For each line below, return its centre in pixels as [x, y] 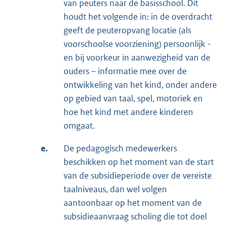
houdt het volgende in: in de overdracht [138, 17]
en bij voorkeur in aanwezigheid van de [137, 58]
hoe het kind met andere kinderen [128, 112]
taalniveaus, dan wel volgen [115, 189]
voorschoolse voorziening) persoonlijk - [137, 44]
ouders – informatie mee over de [125, 71]
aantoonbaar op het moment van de [133, 203]
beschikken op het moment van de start [139, 162]
